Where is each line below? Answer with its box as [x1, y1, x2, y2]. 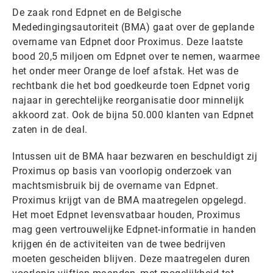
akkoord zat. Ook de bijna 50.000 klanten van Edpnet [12, 109, 254, 121]
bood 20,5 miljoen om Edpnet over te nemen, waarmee [12, 51, 260, 62]
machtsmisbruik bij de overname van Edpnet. [12, 180, 218, 191]
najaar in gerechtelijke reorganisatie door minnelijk [12, 94, 244, 106]
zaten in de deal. [12, 124, 88, 135]
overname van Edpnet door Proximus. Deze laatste [12, 36, 243, 48]
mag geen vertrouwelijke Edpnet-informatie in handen [12, 224, 257, 235]
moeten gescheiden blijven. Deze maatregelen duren [12, 253, 250, 264]
